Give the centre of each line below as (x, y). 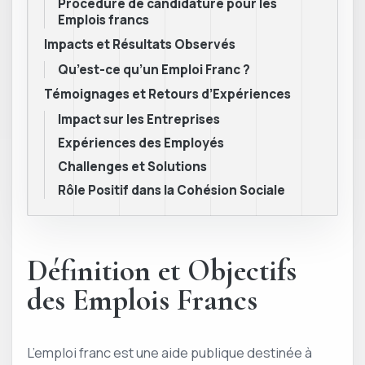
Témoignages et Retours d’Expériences (167, 95)
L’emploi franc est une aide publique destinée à (169, 352)
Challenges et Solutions (132, 167)
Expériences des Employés (141, 143)
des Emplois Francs (142, 301)
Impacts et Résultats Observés (140, 45)
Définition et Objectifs (162, 271)
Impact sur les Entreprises (139, 120)
